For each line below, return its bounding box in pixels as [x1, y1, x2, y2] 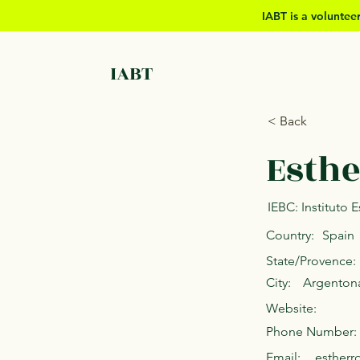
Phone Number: [266, 324, 357, 339]
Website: [266, 301, 317, 316]
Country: [266, 227, 314, 243]
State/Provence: [266, 253, 356, 268]
